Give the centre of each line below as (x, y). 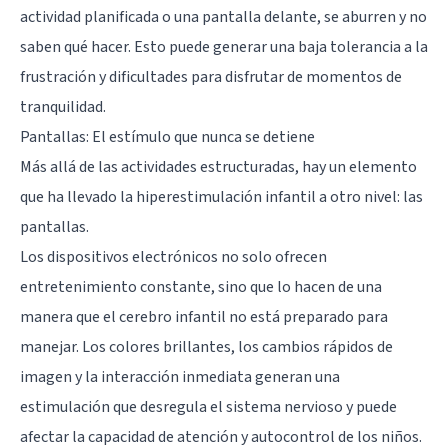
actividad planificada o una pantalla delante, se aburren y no (223, 16)
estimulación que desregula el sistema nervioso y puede (208, 406)
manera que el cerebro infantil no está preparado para (204, 316)
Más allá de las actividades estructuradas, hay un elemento (218, 166)
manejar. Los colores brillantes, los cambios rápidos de (206, 346)
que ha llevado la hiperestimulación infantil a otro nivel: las (221, 196)
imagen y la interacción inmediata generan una (180, 376)
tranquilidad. (63, 106)
